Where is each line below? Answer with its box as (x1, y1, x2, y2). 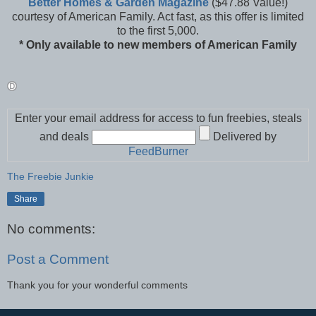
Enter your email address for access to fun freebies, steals (14, 112, 302, 125)
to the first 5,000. (117, 25, 199, 37)
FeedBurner (128, 145, 188, 158)
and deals (39, 130, 92, 143)
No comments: (7, 221, 95, 236)
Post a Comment (7, 252, 109, 267)
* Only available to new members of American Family (19, 39, 297, 51)
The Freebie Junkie (7, 171, 94, 183)
